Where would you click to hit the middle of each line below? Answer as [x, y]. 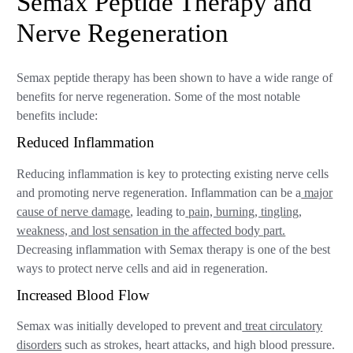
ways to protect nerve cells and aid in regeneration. [143, 268]
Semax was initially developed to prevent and [130, 327]
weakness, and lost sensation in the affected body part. [151, 230]
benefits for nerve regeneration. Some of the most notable [159, 97]
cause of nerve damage [74, 212]
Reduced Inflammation [86, 142]
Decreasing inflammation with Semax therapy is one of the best [174, 249]
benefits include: [58, 115]
